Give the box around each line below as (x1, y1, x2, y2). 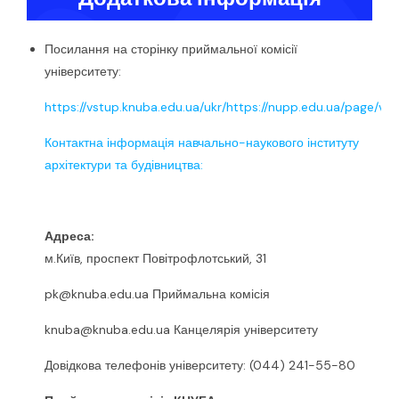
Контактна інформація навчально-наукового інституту (45, 134, 359, 151)
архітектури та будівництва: (45, 157, 203, 174)
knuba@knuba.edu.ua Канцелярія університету (45, 322, 318, 338)
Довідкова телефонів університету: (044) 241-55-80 (45, 357, 355, 374)
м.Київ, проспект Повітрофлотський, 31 (45, 250, 266, 267)
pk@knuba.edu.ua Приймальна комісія (45, 286, 270, 303)
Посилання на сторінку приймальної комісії (45, 41, 297, 58)
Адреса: (45, 228, 94, 245)
